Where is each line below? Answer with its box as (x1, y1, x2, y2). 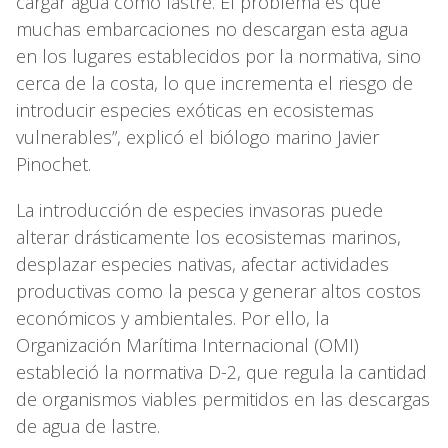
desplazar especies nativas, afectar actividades (16, 252, 389, 277)
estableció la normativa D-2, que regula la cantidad (16, 360, 427, 385)
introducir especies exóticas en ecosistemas (16, 98, 374, 123)
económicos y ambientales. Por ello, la (16, 306, 329, 331)
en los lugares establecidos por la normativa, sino (16, 44, 421, 69)
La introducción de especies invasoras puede (16, 198, 383, 223)
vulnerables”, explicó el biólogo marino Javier (16, 125, 379, 150)
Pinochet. (16, 152, 91, 177)
